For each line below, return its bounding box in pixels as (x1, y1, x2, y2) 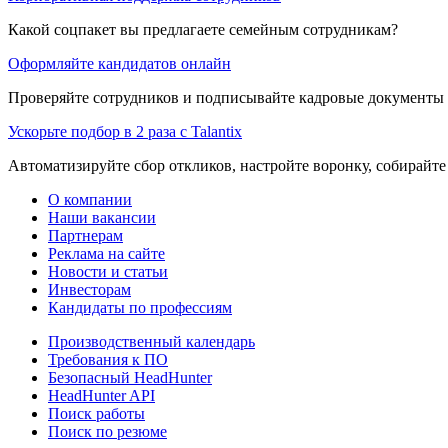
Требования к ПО (48, 350, 168, 368)
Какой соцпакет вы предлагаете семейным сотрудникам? (8, 20, 398, 38)
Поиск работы (48, 404, 145, 422)
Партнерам (48, 226, 123, 244)
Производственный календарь (48, 332, 255, 350)
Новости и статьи (48, 262, 168, 280)
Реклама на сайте (48, 244, 165, 262)
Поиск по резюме (48, 422, 167, 440)
